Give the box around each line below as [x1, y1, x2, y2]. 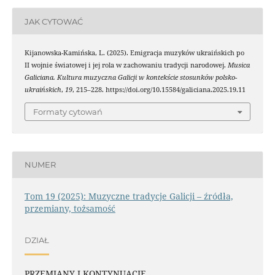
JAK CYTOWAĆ [24, 16, 83, 26]
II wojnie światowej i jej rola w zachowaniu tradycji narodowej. [24, 61, 228, 70]
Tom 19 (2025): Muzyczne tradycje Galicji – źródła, [24, 190, 233, 202]
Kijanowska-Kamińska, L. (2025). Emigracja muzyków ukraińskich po [24, 48, 244, 58]
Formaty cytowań [33, 106, 103, 117]
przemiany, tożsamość [24, 202, 115, 214]
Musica [227, 61, 250, 70]
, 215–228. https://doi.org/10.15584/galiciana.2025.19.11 [72, 85, 246, 95]
